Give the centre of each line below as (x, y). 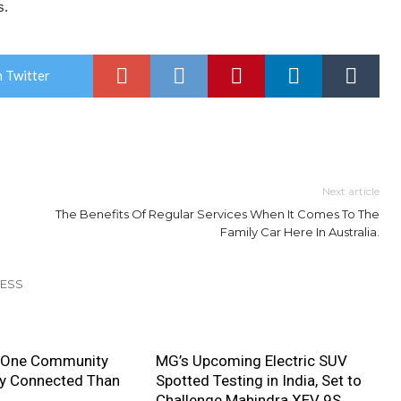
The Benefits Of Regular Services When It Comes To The (218, 214)
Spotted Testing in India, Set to (258, 380)
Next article (351, 191)
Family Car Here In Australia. (300, 232)
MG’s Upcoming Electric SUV (251, 361)
